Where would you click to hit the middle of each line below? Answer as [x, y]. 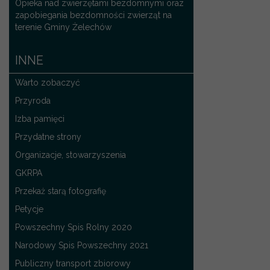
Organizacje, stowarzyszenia [71, 155]
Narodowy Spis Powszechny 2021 [82, 245]
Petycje [29, 209]
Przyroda [33, 100]
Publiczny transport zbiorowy [73, 263]
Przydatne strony [48, 137]
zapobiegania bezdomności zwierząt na [93, 15]
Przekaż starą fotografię [61, 191]
